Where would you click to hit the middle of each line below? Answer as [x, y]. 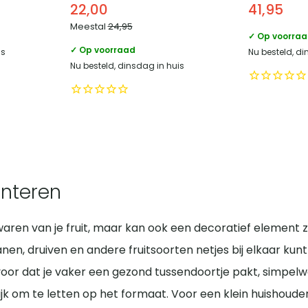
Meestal [89, 26]
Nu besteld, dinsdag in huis [127, 65]
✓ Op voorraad [102, 49]
